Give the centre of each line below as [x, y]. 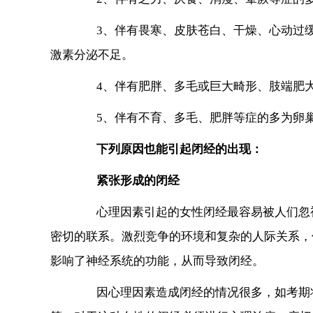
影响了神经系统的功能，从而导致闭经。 [157, 261]
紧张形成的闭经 [126, 181]
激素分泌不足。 [92, 55]
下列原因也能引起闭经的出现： [180, 150]
